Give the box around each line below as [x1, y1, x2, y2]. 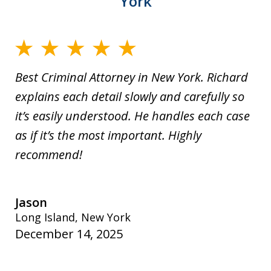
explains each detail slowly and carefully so [15, 88, 244, 105]
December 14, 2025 [15, 225, 123, 242]
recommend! [15, 146, 82, 163]
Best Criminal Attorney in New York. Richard [15, 68, 248, 85]
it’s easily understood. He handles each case [15, 107, 250, 124]
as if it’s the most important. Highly [15, 126, 201, 143]
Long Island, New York [15, 209, 131, 224]
